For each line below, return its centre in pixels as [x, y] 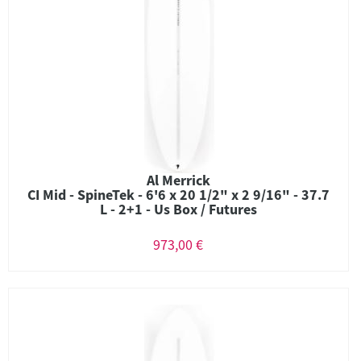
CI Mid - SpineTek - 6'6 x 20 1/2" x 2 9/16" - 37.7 [178, 195]
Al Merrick [178, 180]
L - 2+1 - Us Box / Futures [178, 209]
